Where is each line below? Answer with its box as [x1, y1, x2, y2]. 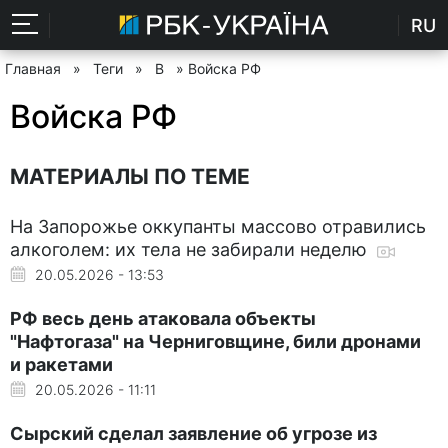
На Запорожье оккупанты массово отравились [10, 215, 426, 237]
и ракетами [10, 353, 113, 375]
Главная [5, 60, 61, 77]
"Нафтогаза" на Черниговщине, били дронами [10, 330, 421, 352]
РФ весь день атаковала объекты [10, 307, 316, 329]
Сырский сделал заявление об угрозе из [10, 422, 377, 444]
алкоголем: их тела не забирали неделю [10, 238, 372, 260]
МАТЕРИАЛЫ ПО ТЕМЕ [10, 163, 250, 189]
